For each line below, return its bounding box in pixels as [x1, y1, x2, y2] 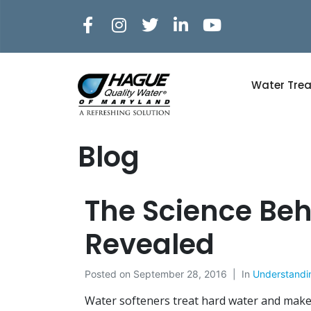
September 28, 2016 [133, 267, 227, 280]
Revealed [85, 224, 215, 264]
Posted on [85, 267, 133, 280]
